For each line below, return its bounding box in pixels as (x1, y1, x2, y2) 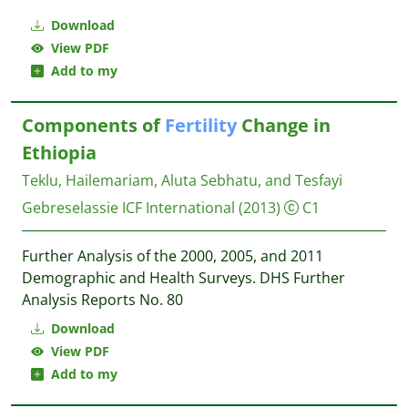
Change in (237, 113, 331, 138)
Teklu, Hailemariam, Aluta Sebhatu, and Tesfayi (22, 170, 342, 190)
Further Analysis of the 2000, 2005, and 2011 (22, 246, 323, 266)
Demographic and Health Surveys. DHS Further (22, 268, 345, 288)
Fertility (165, 113, 237, 138)
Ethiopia (22, 140, 97, 165)
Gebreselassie (22, 198, 118, 218)
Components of (22, 113, 165, 138)
